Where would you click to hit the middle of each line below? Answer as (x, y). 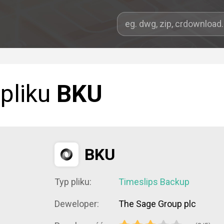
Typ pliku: (73, 182)
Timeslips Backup (154, 182)
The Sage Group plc (157, 204)
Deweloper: (77, 204)
